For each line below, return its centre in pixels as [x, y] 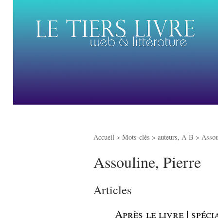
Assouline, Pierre [147, 162]
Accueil [104, 137]
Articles [112, 190]
